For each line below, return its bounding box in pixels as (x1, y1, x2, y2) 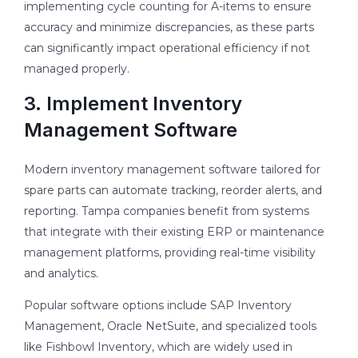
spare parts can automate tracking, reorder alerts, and (24, 182, 322, 197)
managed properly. (24, 61, 129, 76)
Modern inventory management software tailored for (24, 161, 320, 177)
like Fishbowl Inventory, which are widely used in (24, 339, 292, 354)
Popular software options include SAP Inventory (24, 297, 292, 312)
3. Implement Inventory (24, 91, 242, 115)
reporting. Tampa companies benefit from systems (24, 203, 309, 218)
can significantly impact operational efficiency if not (24, 40, 310, 55)
